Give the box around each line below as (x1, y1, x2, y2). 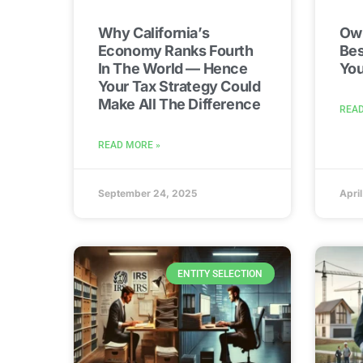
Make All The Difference (97, 96, 261, 113)
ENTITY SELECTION (177, 267, 263, 280)
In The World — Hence (97, 60, 248, 78)
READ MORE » (97, 139, 160, 152)
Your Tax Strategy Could (97, 78, 261, 96)
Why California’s (97, 24, 210, 42)
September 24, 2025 (97, 187, 197, 200)
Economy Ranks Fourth (97, 42, 254, 60)
